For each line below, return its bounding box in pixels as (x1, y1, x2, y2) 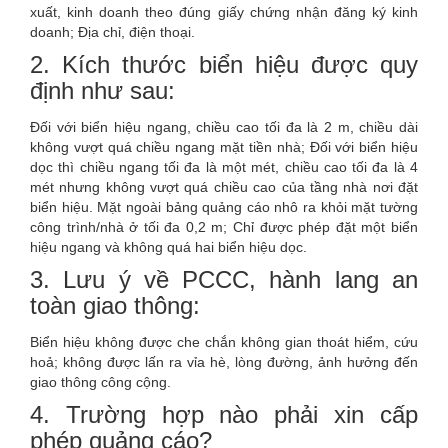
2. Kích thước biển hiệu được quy (30, 51, 418, 79)
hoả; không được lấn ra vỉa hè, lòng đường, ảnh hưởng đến (30, 354, 418, 371)
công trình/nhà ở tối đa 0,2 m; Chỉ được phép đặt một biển (30, 219, 418, 236)
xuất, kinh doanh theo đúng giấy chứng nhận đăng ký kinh (30, 4, 418, 21)
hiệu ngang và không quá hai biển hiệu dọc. (30, 239, 307, 256)
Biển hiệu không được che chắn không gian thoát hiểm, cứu (30, 334, 418, 351)
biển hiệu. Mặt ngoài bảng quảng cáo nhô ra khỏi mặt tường (30, 199, 418, 216)
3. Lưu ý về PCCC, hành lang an (30, 266, 418, 294)
